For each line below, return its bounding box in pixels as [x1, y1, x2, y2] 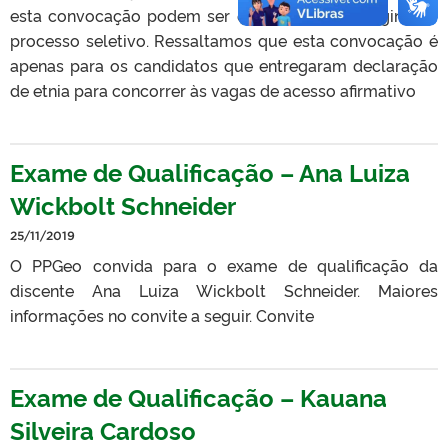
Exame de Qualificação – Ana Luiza [10, 154, 410, 188]
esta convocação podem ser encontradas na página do [10, 3, 438, 26]
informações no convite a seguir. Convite [10, 303, 314, 326]
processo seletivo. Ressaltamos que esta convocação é [10, 28, 438, 51]
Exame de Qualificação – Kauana [10, 379, 387, 413]
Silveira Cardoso [10, 412, 196, 446]
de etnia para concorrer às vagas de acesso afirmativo [10, 78, 416, 101]
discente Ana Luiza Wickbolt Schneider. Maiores [10, 278, 438, 301]
